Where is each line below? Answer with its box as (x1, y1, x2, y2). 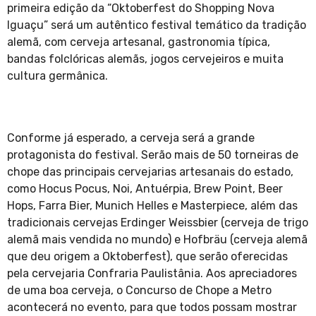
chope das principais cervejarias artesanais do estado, (7, 165, 293, 179)
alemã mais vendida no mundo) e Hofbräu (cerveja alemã (7, 233, 308, 247)
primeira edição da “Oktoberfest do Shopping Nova (7, 1, 274, 16)
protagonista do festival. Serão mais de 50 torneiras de (7, 148, 298, 162)
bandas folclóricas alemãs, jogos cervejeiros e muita (7, 52, 284, 66)
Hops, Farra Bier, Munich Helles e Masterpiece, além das (7, 199, 298, 213)
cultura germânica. (7, 69, 114, 83)
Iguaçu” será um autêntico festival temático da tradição (7, 18, 306, 32)
